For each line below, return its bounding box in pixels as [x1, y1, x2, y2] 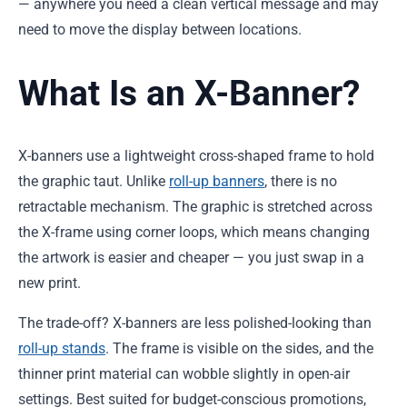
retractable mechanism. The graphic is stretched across [18, 198, 372, 216]
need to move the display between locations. [18, 21, 302, 39]
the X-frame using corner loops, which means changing [18, 223, 370, 242]
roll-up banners [169, 173, 264, 191]
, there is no [264, 173, 337, 191]
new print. [18, 274, 81, 293]
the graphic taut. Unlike [18, 173, 169, 191]
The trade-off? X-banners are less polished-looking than [18, 314, 372, 333]
